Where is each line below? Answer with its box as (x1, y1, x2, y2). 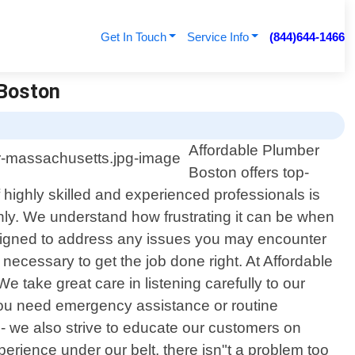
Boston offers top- (189, 164, 310, 181)
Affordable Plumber (189, 142, 320, 159)
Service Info (186, 30, 249, 44)
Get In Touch (100, 30, 166, 44)
